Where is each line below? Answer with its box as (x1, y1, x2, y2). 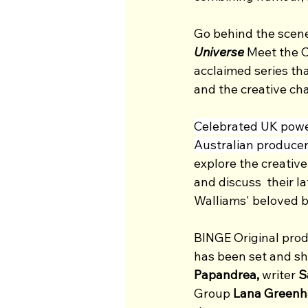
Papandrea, (194, 266, 262, 283)
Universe (194, 43, 244, 60)
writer (262, 266, 296, 283)
